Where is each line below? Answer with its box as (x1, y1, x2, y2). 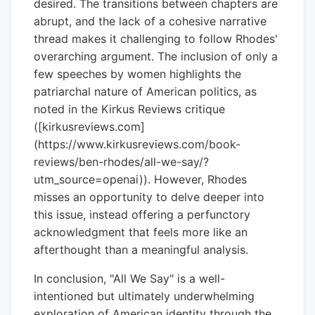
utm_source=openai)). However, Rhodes (34, 172, 247, 186)
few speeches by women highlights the (34, 67, 241, 81)
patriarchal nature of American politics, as (34, 84, 257, 98)
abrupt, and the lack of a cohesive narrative (34, 14, 266, 28)
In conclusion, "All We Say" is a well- (34, 271, 225, 285)
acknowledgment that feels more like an (34, 225, 247, 239)
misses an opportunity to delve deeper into (34, 190, 264, 204)
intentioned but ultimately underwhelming (34, 289, 255, 303)
